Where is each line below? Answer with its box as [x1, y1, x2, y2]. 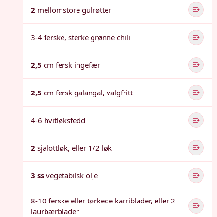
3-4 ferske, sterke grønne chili [31, 32, 130, 42]
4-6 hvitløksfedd [31, 115, 85, 125]
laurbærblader [31, 206, 79, 216]
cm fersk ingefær [44, 60, 100, 70]
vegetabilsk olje [46, 170, 98, 180]
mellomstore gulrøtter [37, 5, 111, 15]
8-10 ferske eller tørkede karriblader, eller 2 [31, 196, 175, 205]
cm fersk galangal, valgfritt [44, 88, 133, 97]
